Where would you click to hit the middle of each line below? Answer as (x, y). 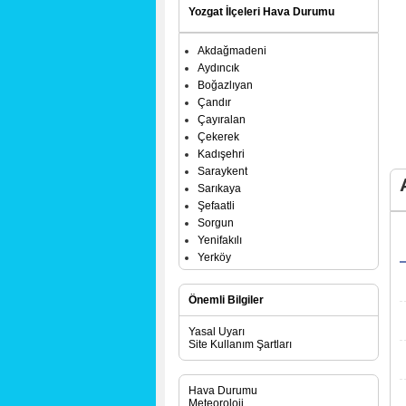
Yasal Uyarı (217, 332)
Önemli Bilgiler (226, 300)
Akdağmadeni (232, 51)
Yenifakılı (220, 240)
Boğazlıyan (225, 85)
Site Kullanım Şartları (240, 344)
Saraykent (222, 171)
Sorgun (216, 223)
